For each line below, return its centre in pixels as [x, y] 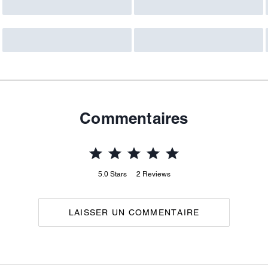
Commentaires [134, 118]
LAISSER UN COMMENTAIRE [134, 212]
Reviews [156, 174]
